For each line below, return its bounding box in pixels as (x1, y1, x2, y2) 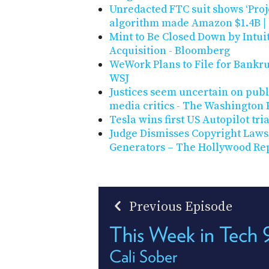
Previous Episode (126, 199, 232, 216)
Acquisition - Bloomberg (109, 44, 230, 58)
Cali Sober (109, 246, 177, 267)
